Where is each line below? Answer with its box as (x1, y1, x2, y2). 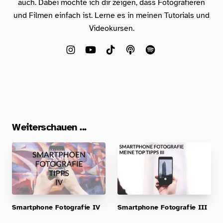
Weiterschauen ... (12, 120, 87, 133)
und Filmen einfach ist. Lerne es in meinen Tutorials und (13, 10, 210, 20)
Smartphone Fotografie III (117, 203, 208, 212)
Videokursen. (89, 23, 134, 33)
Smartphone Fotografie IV (12, 203, 101, 212)
